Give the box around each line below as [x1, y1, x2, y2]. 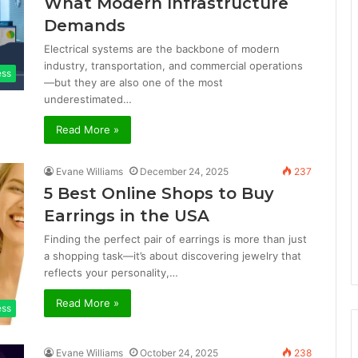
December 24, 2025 [140, 165, 229, 177]
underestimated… [44, 93, 132, 105]
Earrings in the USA [44, 206, 209, 225]
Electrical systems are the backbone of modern [44, 42, 280, 55]
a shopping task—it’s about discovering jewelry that [44, 249, 301, 262]
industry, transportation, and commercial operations [44, 59, 303, 72]
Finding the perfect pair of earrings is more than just [44, 233, 307, 245]
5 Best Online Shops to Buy [44, 184, 274, 203]
